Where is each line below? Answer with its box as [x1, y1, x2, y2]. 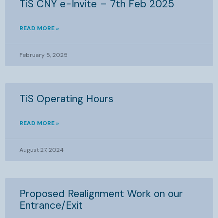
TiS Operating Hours [19, 92, 113, 106]
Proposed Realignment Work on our [19, 187, 183, 200]
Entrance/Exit [19, 199, 83, 212]
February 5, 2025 [19, 51, 68, 59]
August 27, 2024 [19, 146, 64, 154]
